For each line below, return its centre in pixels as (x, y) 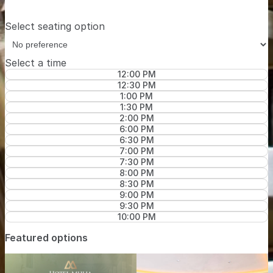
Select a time (36, 63)
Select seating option (55, 26)
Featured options (46, 238)
